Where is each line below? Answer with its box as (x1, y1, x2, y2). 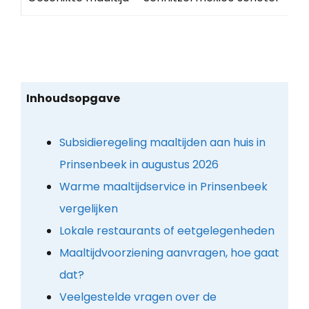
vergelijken (59, 200, 118, 217)
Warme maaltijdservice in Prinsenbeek (59, 178, 268, 195)
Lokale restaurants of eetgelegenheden (59, 222, 275, 239)
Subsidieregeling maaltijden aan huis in (59, 134, 266, 150)
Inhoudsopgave (26, 90, 120, 106)
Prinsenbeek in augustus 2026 (59, 156, 219, 172)
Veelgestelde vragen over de (59, 288, 217, 305)
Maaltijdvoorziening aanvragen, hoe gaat (59, 244, 279, 261)
